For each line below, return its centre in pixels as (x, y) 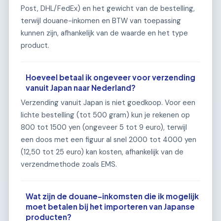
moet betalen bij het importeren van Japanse (110, 207)
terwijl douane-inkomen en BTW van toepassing (101, 20)
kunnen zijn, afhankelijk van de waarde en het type (104, 33)
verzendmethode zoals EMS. (69, 165)
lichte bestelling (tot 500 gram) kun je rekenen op (105, 115)
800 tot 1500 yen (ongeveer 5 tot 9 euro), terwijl (104, 128)
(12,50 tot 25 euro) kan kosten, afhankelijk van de (102, 152)
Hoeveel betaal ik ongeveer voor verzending (111, 77)
